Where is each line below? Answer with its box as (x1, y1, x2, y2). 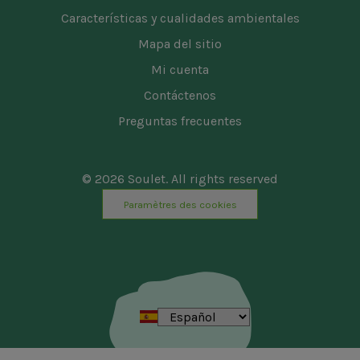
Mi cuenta (151, 62, 209, 78)
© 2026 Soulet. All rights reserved (82, 171, 278, 187)
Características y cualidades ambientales (60, 10, 300, 27)
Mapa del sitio (138, 36, 222, 52)
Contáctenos (144, 88, 216, 104)
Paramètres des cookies (123, 198, 237, 211)
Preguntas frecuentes (118, 113, 242, 129)
